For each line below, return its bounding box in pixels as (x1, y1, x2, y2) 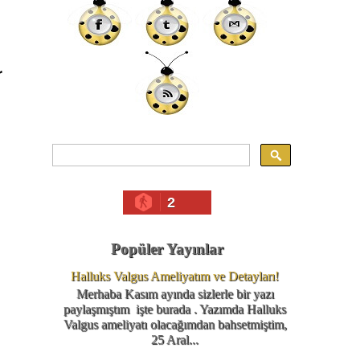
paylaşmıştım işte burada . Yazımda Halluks (63, 302, 287, 317)
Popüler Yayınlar (110, 240, 223, 257)
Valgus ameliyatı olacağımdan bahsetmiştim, (63, 317, 287, 332)
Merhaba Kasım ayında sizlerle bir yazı (76, 287, 274, 301)
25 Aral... (151, 333, 199, 347)
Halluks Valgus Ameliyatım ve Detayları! (71, 269, 280, 284)
